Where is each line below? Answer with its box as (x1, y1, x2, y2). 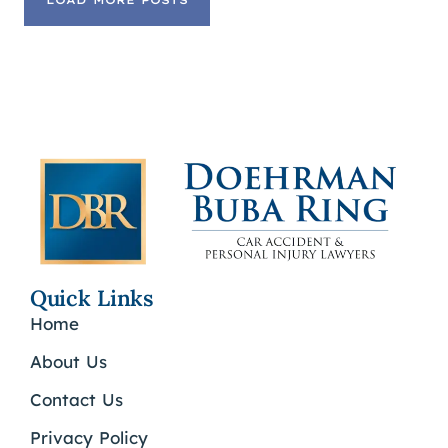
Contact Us (30, 388, 123, 410)
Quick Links (30, 283, 154, 312)
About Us (30, 350, 107, 372)
